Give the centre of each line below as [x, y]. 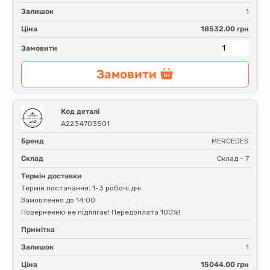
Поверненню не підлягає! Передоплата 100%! [101, 212]
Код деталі [80, 111]
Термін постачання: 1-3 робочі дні [81, 188]
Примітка [38, 230]
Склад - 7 [233, 159]
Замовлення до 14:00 [58, 200]
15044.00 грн [225, 265]
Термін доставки [52, 176]
